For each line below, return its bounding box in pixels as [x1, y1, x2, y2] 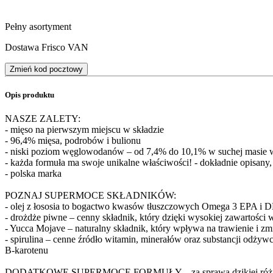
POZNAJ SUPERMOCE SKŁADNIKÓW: [5, 190, 176, 201]
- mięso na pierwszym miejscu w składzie [5, 124, 164, 135]
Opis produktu [5, 90, 54, 100]
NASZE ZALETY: [5, 113, 80, 124]
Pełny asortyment [5, 21, 71, 32]
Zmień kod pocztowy [10, 64, 83, 74]
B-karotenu [5, 245, 48, 256]
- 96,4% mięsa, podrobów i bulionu [5, 135, 141, 146]
